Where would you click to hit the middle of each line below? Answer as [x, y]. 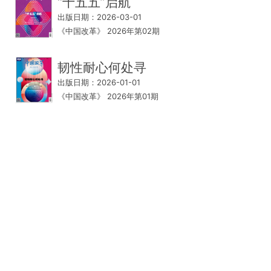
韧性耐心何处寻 [102, 67]
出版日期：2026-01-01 [99, 82]
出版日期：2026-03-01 [100, 17]
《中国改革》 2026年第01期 [108, 96]
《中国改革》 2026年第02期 [109, 31]
